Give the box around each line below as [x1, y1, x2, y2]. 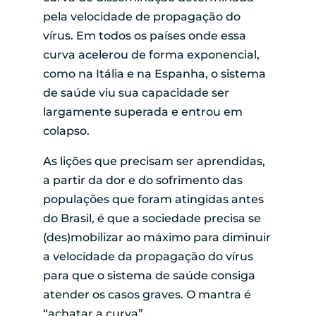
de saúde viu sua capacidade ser [42, 85, 229, 99]
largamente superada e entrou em [42, 104, 243, 119]
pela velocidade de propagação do [42, 9, 241, 23]
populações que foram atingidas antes [42, 192, 264, 206]
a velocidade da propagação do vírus [42, 249, 253, 263]
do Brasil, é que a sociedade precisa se [42, 211, 261, 225]
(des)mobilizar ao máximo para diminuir [42, 230, 271, 244]
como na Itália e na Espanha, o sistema [42, 66, 266, 80]
